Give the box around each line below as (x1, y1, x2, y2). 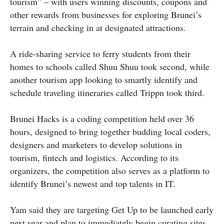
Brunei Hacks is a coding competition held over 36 (10, 112, 194, 124)
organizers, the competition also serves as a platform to (10, 164, 209, 176)
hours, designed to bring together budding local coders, (10, 125, 210, 137)
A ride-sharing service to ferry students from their (10, 47, 190, 59)
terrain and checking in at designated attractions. (10, 21, 186, 33)
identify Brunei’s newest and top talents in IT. (10, 177, 175, 189)
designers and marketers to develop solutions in (10, 138, 182, 150)
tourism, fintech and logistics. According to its (10, 151, 178, 163)
